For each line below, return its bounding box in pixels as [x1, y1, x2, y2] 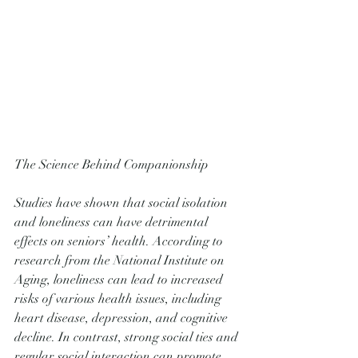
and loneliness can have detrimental [14, 214, 211, 230]
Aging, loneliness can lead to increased [14, 272, 226, 288]
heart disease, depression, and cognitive [14, 310, 231, 326]
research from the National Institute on [14, 253, 228, 268]
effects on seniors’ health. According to [14, 233, 226, 249]
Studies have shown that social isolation [14, 195, 231, 211]
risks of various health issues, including [14, 291, 225, 307]
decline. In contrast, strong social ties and [14, 329, 241, 345]
